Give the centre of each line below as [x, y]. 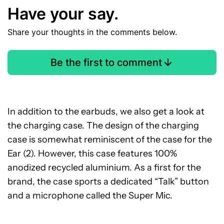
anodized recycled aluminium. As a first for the [104, 167]
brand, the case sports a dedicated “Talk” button [108, 181]
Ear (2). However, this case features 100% [92, 153]
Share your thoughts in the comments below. [92, 32]
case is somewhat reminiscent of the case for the [110, 139]
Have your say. [63, 14]
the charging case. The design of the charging [103, 125]
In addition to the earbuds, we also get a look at [106, 111]
